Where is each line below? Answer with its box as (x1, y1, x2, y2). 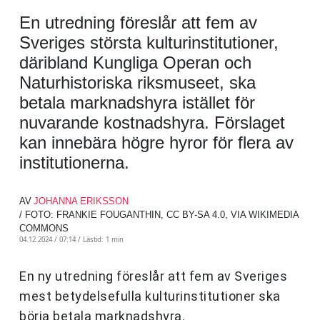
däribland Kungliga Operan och (19, 53, 251, 73)
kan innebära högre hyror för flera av (19, 133, 294, 153)
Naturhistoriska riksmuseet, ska (19, 73, 256, 93)
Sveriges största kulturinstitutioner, (19, 33, 279, 53)
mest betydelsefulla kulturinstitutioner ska (19, 289, 281, 304)
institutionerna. (19, 153, 129, 173)
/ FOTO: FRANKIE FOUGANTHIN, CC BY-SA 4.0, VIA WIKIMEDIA (19, 209, 299, 221)
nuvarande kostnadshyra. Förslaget (19, 113, 285, 133)
